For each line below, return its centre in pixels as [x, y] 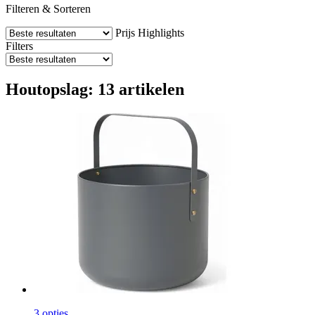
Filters [19, 46]
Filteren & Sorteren [48, 8]
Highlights [161, 32]
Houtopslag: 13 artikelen [95, 89]
